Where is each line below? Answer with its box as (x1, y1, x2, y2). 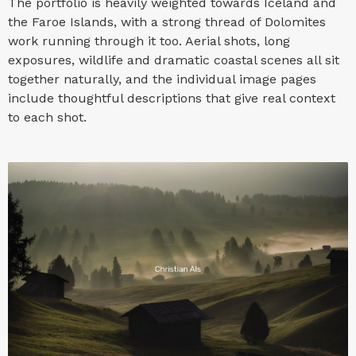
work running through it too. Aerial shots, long (8, 33, 290, 49)
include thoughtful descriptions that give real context (8, 91, 335, 106)
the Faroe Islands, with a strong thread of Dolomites (8, 14, 326, 30)
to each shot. (8, 110, 87, 126)
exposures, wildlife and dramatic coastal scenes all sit (8, 52, 339, 68)
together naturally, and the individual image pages (8, 72, 316, 87)
